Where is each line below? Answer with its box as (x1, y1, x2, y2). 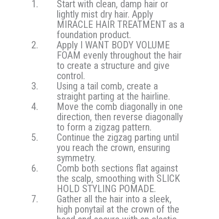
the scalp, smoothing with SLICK (57, 173, 180, 185)
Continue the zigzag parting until (57, 131, 179, 144)
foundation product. (57, 29, 131, 41)
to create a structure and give (57, 60, 170, 72)
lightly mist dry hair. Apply (57, 8, 153, 21)
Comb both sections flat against (57, 162, 178, 175)
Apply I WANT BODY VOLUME (57, 39, 170, 51)
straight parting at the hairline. (57, 90, 171, 103)
